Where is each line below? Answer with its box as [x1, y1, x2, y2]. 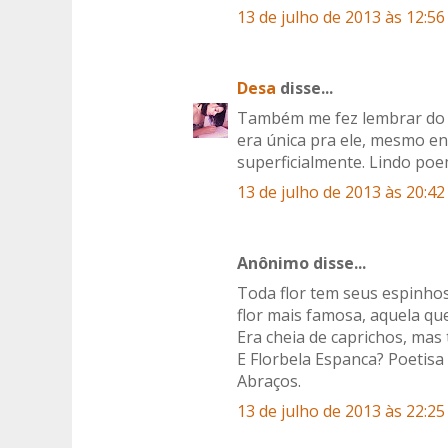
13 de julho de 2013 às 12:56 [237, 6, 445, 29]
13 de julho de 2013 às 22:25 [237, 400, 445, 423]
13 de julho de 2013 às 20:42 [237, 181, 445, 204]
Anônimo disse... [237, 252, 366, 275]
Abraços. [237, 370, 301, 393]
